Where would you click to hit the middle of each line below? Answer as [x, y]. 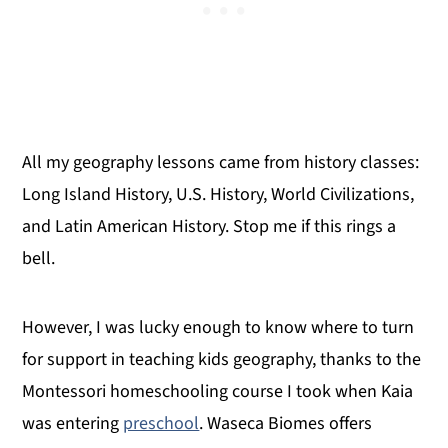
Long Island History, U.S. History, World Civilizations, [218, 195]
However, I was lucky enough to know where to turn [218, 328]
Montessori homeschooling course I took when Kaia [218, 392]
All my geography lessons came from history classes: [221, 163]
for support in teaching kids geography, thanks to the [222, 360]
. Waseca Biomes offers [286, 424]
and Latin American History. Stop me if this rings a [209, 227]
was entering [73, 424]
